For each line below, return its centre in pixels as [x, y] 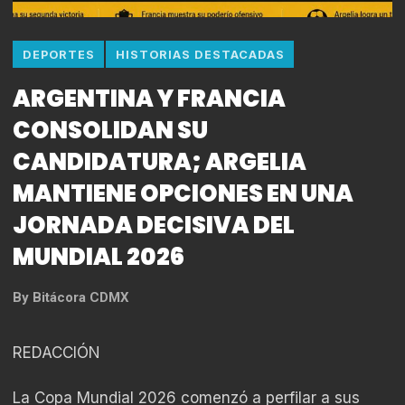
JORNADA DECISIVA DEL [154, 225]
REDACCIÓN [57, 352]
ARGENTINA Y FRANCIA [149, 98]
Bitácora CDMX [80, 297]
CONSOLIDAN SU [110, 130]
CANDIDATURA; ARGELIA [160, 161]
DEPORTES [58, 54]
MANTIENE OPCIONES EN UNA [183, 193]
